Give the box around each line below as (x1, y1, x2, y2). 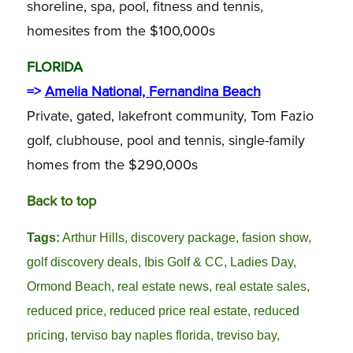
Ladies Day (229, 255, 293, 269)
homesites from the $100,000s (26, 21, 215, 39)
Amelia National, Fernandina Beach (44, 82, 261, 100)
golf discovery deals (26, 255, 138, 269)
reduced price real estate (109, 303, 247, 318)
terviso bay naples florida (70, 328, 210, 343)
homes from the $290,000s (26, 155, 198, 173)
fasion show (241, 230, 308, 245)
